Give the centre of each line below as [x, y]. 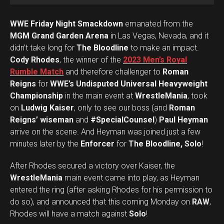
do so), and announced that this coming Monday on [101, 202]
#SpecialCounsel [122, 120]
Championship [36, 96]
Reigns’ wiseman [42, 120]
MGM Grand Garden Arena [59, 36]
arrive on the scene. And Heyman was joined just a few [105, 132]
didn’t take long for [43, 48]
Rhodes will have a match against [69, 214]
